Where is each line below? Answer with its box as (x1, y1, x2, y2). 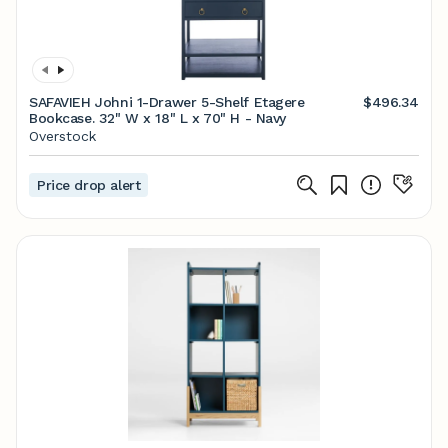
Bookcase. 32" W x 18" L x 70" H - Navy (29, 110, 287, 126)
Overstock (29, 128, 96, 144)
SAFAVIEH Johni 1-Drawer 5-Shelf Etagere (29, 94, 305, 110)
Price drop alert (37, 177, 141, 193)
